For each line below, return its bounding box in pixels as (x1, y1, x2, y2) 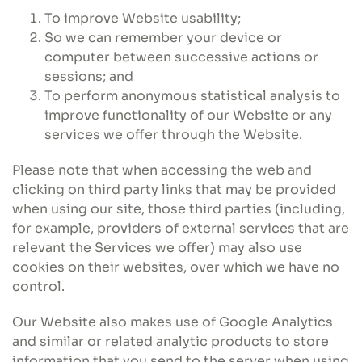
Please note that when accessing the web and (12, 162, 312, 179)
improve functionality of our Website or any (44, 107, 332, 124)
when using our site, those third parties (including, (12, 200, 345, 217)
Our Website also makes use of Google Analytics (12, 314, 333, 330)
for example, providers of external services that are (12, 220, 349, 237)
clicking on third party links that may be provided (12, 181, 336, 198)
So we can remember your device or (44, 29, 282, 46)
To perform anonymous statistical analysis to (44, 87, 340, 104)
